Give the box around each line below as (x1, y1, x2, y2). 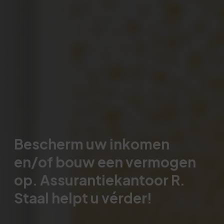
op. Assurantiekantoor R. (14, 171, 185, 188)
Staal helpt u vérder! (14, 189, 152, 206)
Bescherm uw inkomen (14, 135, 169, 152)
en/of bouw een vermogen (14, 153, 196, 170)
